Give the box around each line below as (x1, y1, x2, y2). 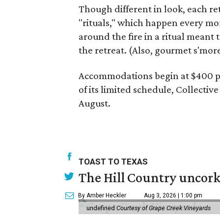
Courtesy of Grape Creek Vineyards (116, 204, 211, 212)
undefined (86, 204, 116, 212)
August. (79, 97, 110, 109)
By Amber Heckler (78, 192, 126, 199)
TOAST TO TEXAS (79, 157, 148, 166)
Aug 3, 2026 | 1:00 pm (144, 192, 202, 199)
